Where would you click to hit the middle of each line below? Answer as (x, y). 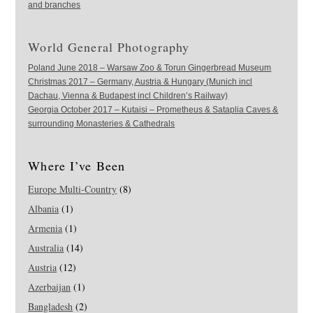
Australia (46, 248)
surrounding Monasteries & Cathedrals (102, 124)
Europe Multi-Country (73, 189)
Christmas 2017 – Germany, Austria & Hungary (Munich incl (140, 82)
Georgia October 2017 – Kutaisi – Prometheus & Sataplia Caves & (153, 110)
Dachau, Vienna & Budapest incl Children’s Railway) (128, 96)
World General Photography (109, 47)
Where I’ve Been (77, 166)
